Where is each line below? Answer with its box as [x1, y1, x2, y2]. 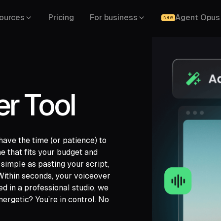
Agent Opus [175, 13, 220, 22]
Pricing [48, 13, 74, 22]
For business [90, 13, 138, 22]
